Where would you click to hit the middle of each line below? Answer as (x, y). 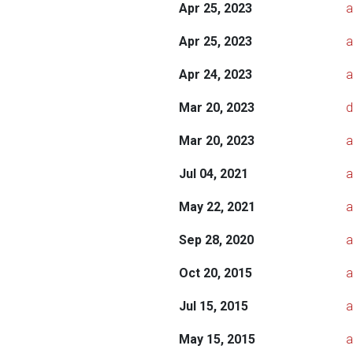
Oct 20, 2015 (215, 273)
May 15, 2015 (217, 339)
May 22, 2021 (217, 207)
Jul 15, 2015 (213, 306)
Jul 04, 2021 (213, 174)
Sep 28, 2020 (216, 240)
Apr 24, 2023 (215, 74)
